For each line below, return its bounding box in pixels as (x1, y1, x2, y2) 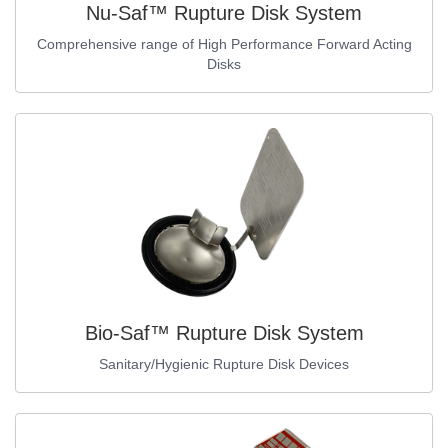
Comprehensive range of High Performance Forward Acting (36, 36, 412, 53)
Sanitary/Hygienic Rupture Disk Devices (99, 356, 349, 373)
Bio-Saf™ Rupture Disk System (84, 322, 364, 345)
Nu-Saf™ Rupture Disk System (86, 2, 362, 25)
